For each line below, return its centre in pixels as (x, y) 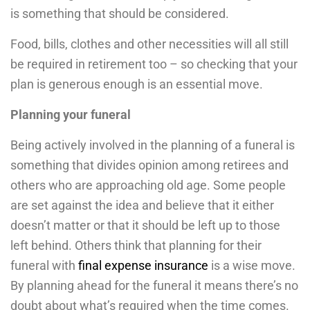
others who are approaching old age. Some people (148, 185)
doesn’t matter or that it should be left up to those (145, 225)
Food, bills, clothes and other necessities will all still (149, 44)
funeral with (44, 265)
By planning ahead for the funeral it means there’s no (154, 285)
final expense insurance (143, 265)
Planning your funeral (71, 114)
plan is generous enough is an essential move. (137, 84)
